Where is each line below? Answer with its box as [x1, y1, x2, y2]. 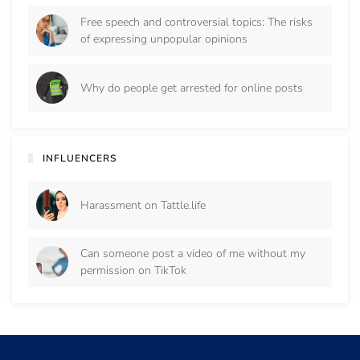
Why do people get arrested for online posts [80, 80, 303, 96]
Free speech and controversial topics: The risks [80, 14, 313, 31]
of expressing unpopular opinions [80, 31, 247, 47]
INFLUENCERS [42, 152, 117, 166]
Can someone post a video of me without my [80, 246, 305, 262]
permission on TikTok [80, 263, 186, 279]
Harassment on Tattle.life [80, 197, 206, 213]
